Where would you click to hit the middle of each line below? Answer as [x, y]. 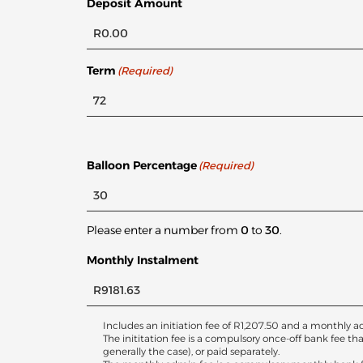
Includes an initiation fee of [168, 326]
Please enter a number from [164, 231]
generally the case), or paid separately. [191, 352]
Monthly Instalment [143, 261]
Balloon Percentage [142, 166]
